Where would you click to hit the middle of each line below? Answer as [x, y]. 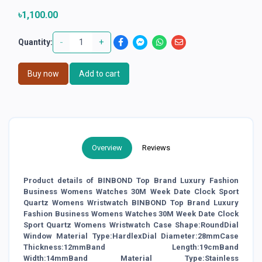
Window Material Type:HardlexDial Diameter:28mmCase [131, 236]
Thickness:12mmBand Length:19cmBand [131, 247]
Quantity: [35, 42]
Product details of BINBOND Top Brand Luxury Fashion [131, 180]
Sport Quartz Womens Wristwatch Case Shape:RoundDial [131, 225]
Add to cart [99, 73]
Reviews [156, 147]
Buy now [43, 73]
